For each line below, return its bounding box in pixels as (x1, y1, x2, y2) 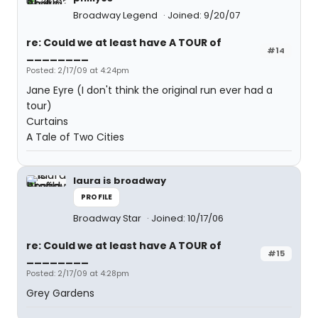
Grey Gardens (26, 286, 94, 300)
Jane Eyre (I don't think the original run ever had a (26, 83, 273, 97)
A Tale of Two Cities (26, 130, 124, 144)
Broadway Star (73, 212, 143, 225)
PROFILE (81, 192, 113, 202)
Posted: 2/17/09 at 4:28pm (26, 268, 129, 279)
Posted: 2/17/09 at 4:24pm (26, 65, 129, 76)
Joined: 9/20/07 (168, 9, 240, 22)
